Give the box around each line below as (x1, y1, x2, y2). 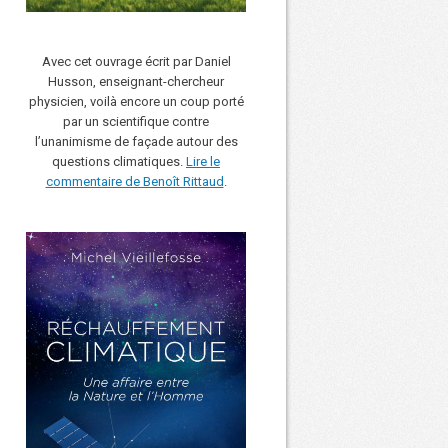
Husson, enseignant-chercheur (48, 73, 224, 89)
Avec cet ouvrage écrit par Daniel (41, 53, 231, 69)
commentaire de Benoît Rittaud (45, 173, 224, 189)
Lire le (186, 153, 220, 169)
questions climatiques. (52, 153, 186, 169)
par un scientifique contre (63, 113, 209, 129)
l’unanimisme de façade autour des (34, 133, 238, 149)
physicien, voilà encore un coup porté (28, 93, 244, 109)
